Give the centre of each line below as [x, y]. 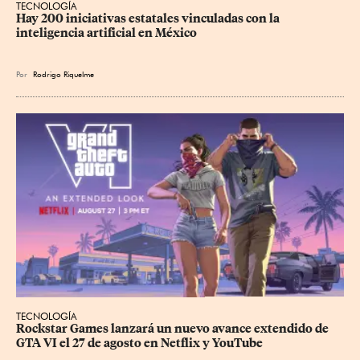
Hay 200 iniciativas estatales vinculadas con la [149, 18]
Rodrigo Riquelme [63, 74]
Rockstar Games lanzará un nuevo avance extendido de [174, 328]
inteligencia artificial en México [106, 33]
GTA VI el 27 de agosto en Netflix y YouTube [139, 343]
